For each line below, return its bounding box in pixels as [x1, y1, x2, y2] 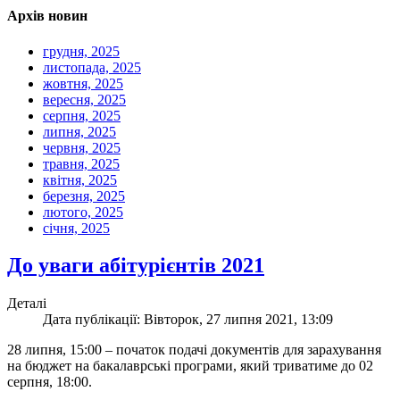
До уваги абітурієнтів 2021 [7, 254, 264, 278]
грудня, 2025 [43, 43, 120, 59]
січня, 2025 [43, 220, 110, 236]
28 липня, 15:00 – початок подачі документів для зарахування [7, 342, 381, 358]
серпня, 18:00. [7, 374, 92, 390]
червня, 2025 [43, 139, 121, 155]
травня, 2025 [43, 155, 120, 171]
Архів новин [7, 8, 87, 24]
